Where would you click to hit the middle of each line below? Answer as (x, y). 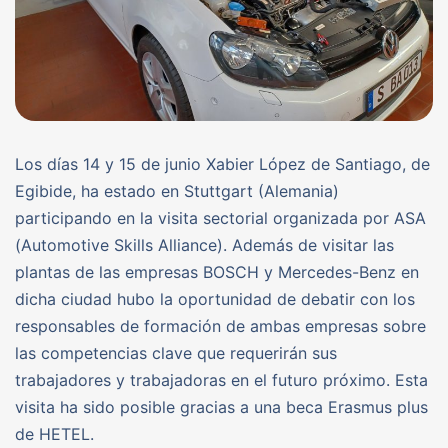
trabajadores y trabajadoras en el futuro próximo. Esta (221, 379)
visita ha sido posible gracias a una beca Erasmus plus (221, 406)
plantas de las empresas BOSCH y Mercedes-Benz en (217, 271)
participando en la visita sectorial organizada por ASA (220, 217)
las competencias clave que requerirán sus (176, 352)
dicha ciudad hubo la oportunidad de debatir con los (215, 298)
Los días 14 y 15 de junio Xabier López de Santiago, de (222, 163)
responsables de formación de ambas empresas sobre (220, 325)
